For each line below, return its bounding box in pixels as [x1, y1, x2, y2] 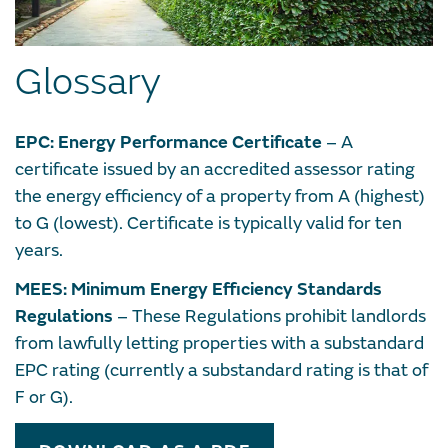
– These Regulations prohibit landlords [113, 304, 426, 328]
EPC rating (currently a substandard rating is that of [15, 358, 428, 382]
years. [15, 238, 63, 262]
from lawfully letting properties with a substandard [15, 331, 424, 355]
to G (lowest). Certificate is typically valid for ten [15, 211, 402, 235]
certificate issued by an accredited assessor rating [15, 157, 415, 181]
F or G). [15, 385, 73, 409]
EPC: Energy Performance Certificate [15, 130, 322, 154]
